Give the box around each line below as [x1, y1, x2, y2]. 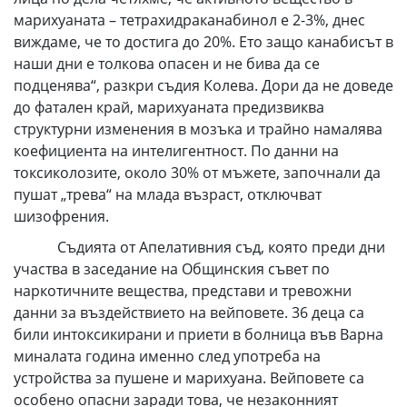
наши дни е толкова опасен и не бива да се [14, 54, 320, 74]
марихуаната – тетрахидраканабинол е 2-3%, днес [14, 10, 365, 30]
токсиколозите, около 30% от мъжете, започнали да [14, 163, 381, 183]
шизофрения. [14, 206, 127, 226]
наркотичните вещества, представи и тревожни [14, 281, 352, 301]
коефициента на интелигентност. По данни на [14, 141, 339, 161]
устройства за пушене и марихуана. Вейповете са [14, 368, 364, 388]
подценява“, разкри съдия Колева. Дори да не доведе [14, 75, 393, 95]
